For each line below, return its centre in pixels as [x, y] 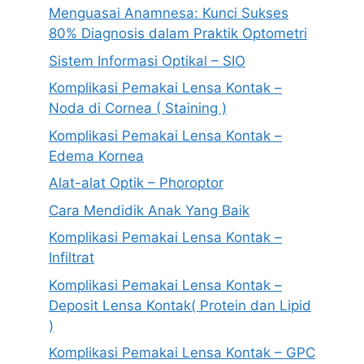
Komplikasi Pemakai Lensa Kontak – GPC [182, 353]
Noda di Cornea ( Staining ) [138, 108]
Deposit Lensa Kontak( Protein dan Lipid [180, 305]
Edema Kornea [96, 156]
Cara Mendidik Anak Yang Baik [149, 210]
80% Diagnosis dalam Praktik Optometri [178, 34]
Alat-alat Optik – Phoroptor [136, 183]
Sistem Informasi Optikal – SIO [147, 61]
